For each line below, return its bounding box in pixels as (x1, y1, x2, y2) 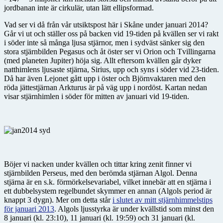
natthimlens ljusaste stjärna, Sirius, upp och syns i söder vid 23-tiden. (4, 65, 219, 74)
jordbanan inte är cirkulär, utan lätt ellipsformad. (4, 3, 154, 12)
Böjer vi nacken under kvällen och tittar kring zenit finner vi (4, 159, 192, 168)
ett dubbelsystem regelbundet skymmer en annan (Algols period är (4, 186, 212, 195)
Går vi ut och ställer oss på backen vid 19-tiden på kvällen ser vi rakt (4, 29, 219, 38)
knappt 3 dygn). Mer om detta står (4, 195, 112, 204)
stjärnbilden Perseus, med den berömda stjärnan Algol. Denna (4, 168, 197, 177)
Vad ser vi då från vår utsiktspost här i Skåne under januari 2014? (4, 20, 208, 29)
